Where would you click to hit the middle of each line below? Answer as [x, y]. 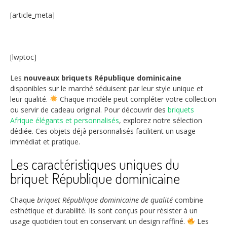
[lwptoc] [23, 57]
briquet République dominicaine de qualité [105, 200]
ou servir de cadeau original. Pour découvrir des [89, 109]
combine [188, 200]
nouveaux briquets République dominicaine [103, 78]
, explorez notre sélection [161, 120]
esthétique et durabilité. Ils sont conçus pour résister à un [104, 211]
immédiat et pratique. [45, 141]
